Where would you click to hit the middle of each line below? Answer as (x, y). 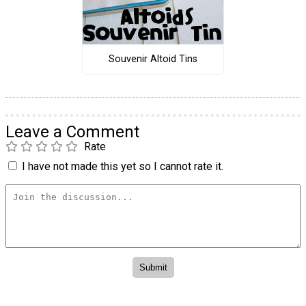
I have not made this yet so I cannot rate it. (123, 166)
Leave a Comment (72, 131)
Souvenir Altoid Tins (153, 59)
